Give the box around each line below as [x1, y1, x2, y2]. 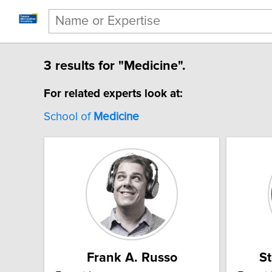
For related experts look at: [44, 88, 183, 100]
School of [44, 111, 93, 123]
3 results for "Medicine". [44, 59, 186, 73]
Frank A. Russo [86, 251, 177, 265]
